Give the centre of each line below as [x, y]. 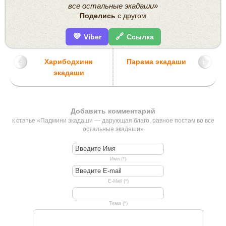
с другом [131, 15]
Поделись [98, 15]
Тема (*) [118, 203]
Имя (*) [118, 158]
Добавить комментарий [113, 111]
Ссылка [140, 37]
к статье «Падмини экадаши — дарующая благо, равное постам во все [113, 120]
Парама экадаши [157, 61]
